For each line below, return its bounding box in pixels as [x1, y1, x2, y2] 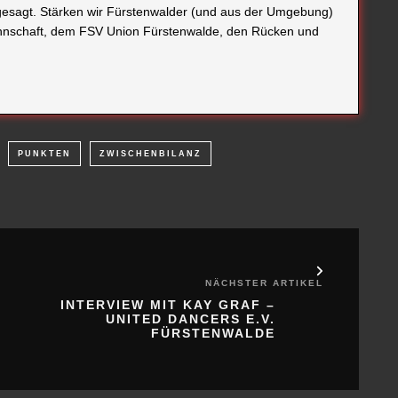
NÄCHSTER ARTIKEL [205, 278, 323, 289]
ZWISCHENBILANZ [99, 149, 202, 159]
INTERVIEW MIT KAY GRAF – [60, 298, 275, 313]
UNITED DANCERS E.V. [106, 312, 275, 327]
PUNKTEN [18, 149, 71, 159]
